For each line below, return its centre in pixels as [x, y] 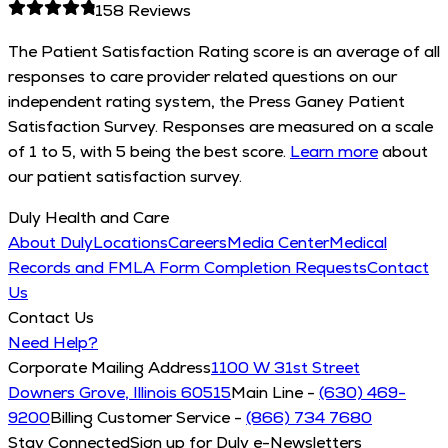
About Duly [50, 242]
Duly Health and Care [88, 217]
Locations [130, 242]
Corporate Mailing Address [109, 367]
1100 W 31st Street [285, 367]
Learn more [334, 151]
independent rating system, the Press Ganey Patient [206, 101]
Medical [358, 242]
